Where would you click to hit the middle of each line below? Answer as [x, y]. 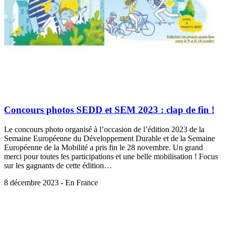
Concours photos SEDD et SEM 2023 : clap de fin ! [109, 110]
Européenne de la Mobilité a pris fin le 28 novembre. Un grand [103, 147]
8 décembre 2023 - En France [51, 182]
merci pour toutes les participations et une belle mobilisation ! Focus [111, 156]
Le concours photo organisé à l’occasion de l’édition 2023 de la [104, 129]
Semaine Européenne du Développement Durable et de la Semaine [109, 138]
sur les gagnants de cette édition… [58, 165]
